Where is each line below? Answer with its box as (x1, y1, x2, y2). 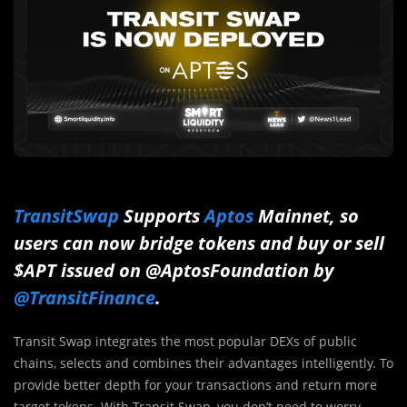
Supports (119, 203, 204, 228)
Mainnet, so (253, 203, 359, 228)
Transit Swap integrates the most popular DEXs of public (14, 332, 357, 350)
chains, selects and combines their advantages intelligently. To (14, 353, 393, 372)
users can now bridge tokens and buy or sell (14, 230, 384, 255)
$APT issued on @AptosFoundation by (14, 257, 333, 283)
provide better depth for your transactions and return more (14, 375, 377, 393)
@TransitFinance (14, 284, 155, 310)
